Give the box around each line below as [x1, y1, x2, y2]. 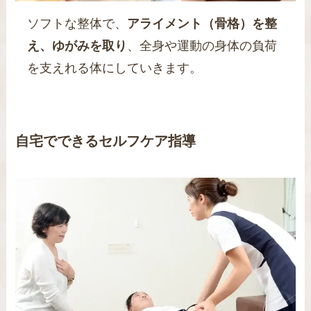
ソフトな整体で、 [26, 17, 127, 31]
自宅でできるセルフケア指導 [15, 133, 196, 149]
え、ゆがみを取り [26, 39, 127, 53]
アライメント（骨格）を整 [126, 17, 277, 31]
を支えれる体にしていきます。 [26, 61, 202, 76]
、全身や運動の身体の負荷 [126, 39, 277, 53]
